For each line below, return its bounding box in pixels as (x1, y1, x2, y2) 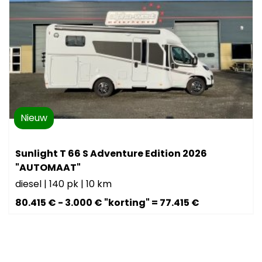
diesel (15, 177, 44, 191)
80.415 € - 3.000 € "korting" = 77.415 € (15, 195, 200, 209)
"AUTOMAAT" (15, 160, 81, 174)
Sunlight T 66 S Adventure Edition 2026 (15, 146, 208, 160)
